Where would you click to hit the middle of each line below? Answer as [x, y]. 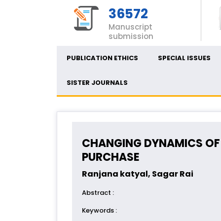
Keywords [99, 210]
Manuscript [130, 27]
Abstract [97, 193]
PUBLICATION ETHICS [102, 58]
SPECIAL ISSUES [184, 58]
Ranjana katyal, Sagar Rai [138, 174]
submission [131, 36]
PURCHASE [111, 157]
